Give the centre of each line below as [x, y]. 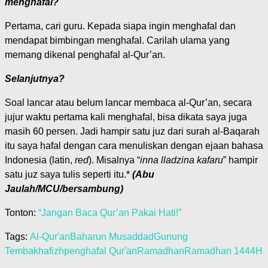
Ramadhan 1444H [223, 251]
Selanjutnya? [35, 78]
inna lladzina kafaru [182, 160]
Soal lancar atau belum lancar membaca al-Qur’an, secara [128, 102]
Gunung [171, 236]
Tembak [22, 251]
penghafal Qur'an [100, 251]
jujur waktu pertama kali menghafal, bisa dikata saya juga [126, 117]
